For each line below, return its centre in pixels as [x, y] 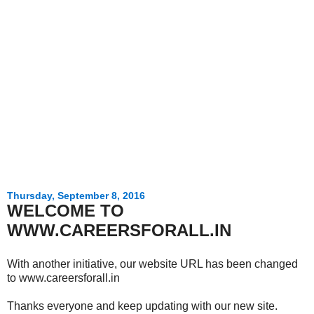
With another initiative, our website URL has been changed [152, 264]
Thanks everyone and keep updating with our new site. [142, 306]
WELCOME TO [66, 211]
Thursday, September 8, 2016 [76, 196]
